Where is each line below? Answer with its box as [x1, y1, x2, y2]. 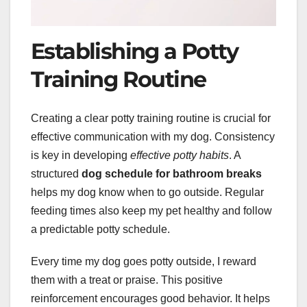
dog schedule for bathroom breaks [82, 167, 262, 180]
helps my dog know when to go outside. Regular [31, 186, 264, 198]
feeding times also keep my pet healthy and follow [31, 204, 272, 217]
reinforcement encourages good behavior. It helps [31, 292, 270, 304]
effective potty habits [130, 149, 229, 161]
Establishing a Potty [31, 38, 238, 65]
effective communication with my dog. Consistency [31, 130, 275, 143]
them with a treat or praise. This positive [31, 273, 223, 286]
